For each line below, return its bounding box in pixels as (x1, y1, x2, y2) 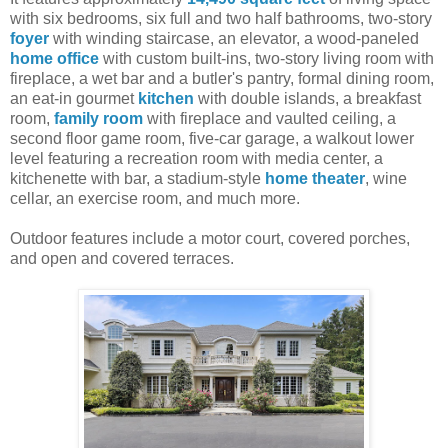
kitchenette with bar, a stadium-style (10, 169, 265, 187)
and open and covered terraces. (10, 249, 234, 267)
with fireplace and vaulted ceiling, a (143, 109, 396, 127)
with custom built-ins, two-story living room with (99, 49, 434, 67)
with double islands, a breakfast (194, 89, 421, 107)
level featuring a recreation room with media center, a (10, 149, 383, 167)
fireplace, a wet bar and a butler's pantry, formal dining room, (10, 69, 434, 87)
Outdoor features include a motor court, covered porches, (10, 229, 410, 247)
